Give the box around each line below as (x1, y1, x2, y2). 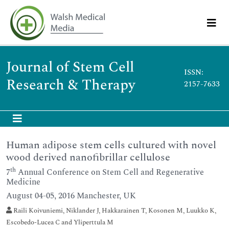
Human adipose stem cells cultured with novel (6, 138, 216, 153)
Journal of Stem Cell (6, 56, 134, 78)
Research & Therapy (6, 74, 135, 96)
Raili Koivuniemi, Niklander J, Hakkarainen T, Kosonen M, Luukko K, (12, 205, 216, 216)
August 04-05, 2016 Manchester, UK (6, 190, 136, 202)
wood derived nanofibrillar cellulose (6, 150, 170, 165)
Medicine (6, 176, 40, 188)
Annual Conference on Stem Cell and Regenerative (16, 166, 204, 178)
